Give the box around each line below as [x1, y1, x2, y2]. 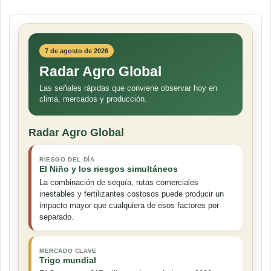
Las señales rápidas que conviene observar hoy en [39, 83, 217, 93]
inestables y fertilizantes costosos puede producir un [39, 189, 224, 199]
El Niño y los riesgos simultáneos [39, 164, 178, 174]
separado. [39, 212, 74, 222]
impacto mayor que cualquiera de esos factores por [39, 201, 219, 211]
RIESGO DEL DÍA [39, 156, 95, 163]
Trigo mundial [39, 255, 96, 266]
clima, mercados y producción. [39, 94, 147, 104]
